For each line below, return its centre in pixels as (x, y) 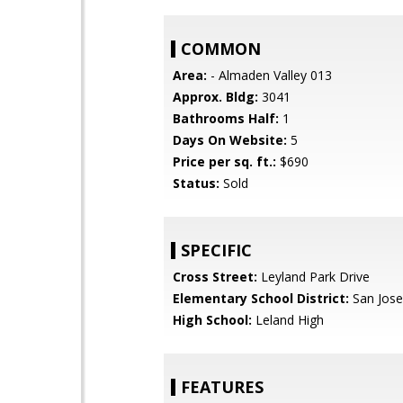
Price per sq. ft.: (224, 161)
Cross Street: (215, 277)
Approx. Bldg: (215, 97)
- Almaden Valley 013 (269, 75)
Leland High (288, 320)
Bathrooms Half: (226, 118)
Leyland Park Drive (313, 277)
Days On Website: (230, 140)
